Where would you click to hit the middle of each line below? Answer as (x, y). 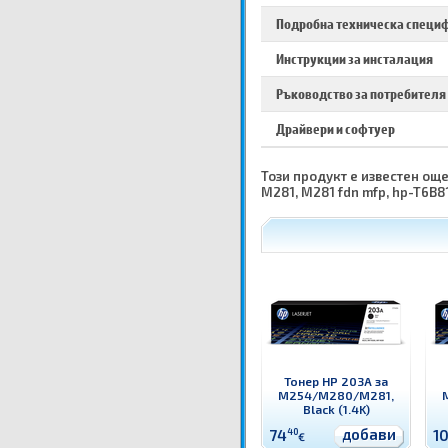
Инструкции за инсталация (354, 59)
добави (368, 434)
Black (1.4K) (336, 409)
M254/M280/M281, (336, 395)
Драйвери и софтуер (335, 129)
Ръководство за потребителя (361, 94)
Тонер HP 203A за (336, 381)
